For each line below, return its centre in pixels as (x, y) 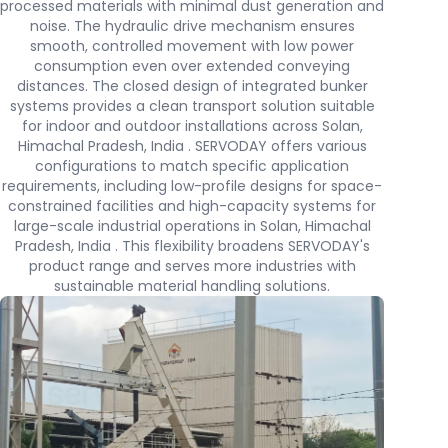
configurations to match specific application (192, 166)
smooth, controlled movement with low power (192, 46)
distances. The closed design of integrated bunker (192, 86)
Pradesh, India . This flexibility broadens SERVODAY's (192, 246)
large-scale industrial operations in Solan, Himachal (192, 226)
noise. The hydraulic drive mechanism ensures (192, 26)
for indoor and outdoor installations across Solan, (192, 126)
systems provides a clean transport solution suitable (192, 106)
